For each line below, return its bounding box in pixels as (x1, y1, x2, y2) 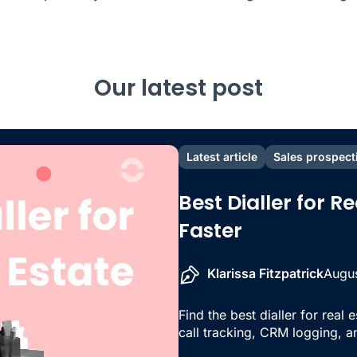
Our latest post (94, 73, 263, 104)
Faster (178, 216, 242, 245)
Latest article (186, 150, 257, 163)
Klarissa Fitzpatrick (207, 265, 324, 282)
